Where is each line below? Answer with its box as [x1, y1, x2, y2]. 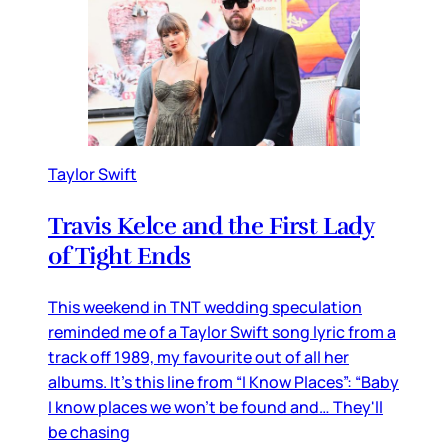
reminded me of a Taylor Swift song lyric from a [48, 321, 396, 344]
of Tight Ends [48, 241, 191, 272]
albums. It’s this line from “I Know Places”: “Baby [48, 371, 399, 394]
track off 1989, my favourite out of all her [48, 346, 349, 369]
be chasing [48, 421, 130, 444]
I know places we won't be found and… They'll [48, 396, 383, 419]
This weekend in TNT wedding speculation [48, 296, 362, 319]
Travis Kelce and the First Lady [48, 211, 375, 242]
